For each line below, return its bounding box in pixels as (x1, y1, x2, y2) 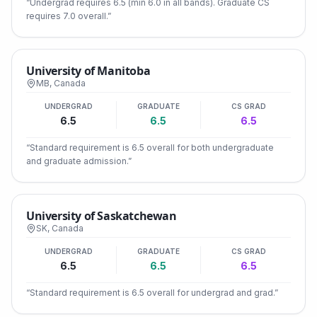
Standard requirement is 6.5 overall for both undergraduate (30, 142, 274, 153)
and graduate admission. (26, 156, 128, 166)
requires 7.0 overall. (26, 11, 108, 21)
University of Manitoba (26, 63, 151, 79)
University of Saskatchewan (26, 208, 177, 224)
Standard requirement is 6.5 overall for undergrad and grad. (30, 287, 275, 298)
